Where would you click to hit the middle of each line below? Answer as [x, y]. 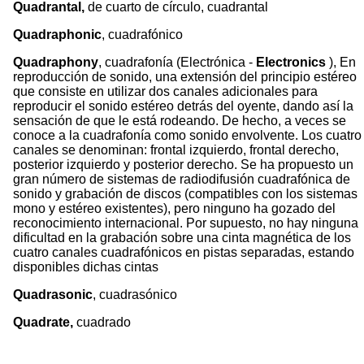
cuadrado [104, 322]
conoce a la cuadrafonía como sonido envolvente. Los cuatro [187, 135]
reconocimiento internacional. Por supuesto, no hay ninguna [186, 223]
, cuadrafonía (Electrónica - [177, 62]
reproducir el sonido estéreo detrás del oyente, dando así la [183, 106]
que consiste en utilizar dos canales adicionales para [165, 91]
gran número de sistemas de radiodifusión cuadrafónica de [182, 179]
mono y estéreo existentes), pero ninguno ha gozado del [174, 208]
